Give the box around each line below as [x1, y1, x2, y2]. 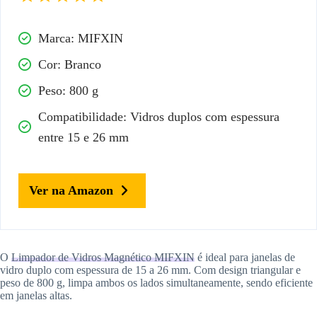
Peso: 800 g [38, 83, 98, 98]
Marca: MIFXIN [38, 31, 123, 46]
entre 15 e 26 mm [38, 130, 129, 145]
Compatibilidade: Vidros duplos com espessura [38, 110, 279, 125]
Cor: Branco [38, 57, 101, 72]
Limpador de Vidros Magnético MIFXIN [11, 251, 195, 264]
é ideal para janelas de [195, 251, 295, 264]
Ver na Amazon [29, 183, 113, 198]
